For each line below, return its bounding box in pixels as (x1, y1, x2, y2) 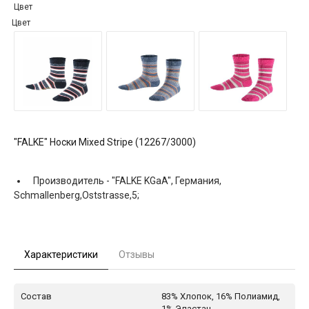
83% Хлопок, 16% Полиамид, (161, 290, 280, 301)
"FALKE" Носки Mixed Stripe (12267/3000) (14, 136, 196, 148)
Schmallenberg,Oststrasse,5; (14, 189, 139, 201)
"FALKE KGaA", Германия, (112, 175, 221, 186)
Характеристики (24, 248, 98, 260)
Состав (21, 290, 52, 301)
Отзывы (119, 248, 154, 260)
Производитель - (31, 175, 112, 186)
